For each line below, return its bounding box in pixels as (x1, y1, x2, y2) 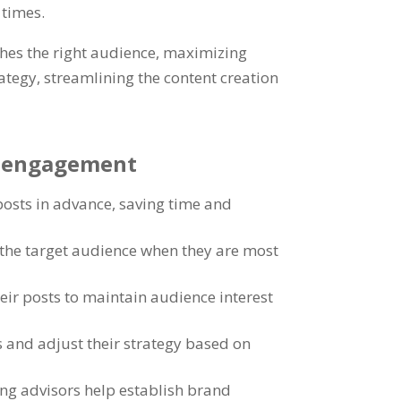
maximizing (163, 41, 248, 63)
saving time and (119, 192, 233, 214)
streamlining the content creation (44, 66, 279, 88)
